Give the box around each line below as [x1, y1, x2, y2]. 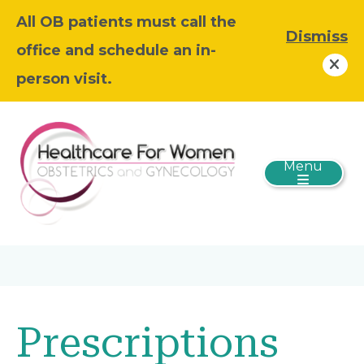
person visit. [16, 70, 112, 88]
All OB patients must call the [16, 13, 236, 31]
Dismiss [286, 27, 348, 45]
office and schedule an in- [16, 41, 216, 59]
